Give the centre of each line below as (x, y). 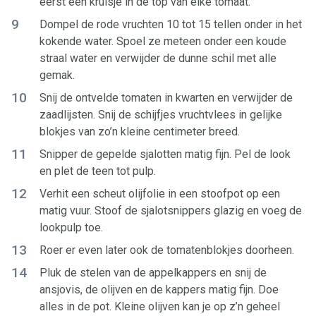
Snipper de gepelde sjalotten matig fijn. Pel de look (165, 154)
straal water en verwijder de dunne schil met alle (158, 58)
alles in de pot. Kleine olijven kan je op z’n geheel (160, 306)
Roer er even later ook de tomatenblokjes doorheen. (167, 250)
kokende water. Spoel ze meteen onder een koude (163, 41)
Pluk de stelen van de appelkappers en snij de (153, 273)
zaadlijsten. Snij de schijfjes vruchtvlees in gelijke (161, 115)
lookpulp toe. (71, 227)
